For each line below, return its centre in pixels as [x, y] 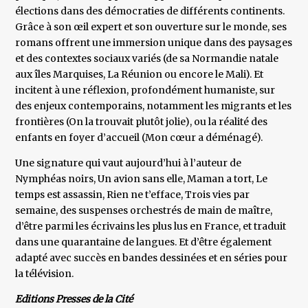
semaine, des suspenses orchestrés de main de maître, [144, 211]
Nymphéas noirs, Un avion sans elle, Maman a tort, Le [142, 179]
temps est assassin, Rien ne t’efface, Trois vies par [133, 195]
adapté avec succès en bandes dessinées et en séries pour [152, 258]
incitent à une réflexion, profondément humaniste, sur [145, 90]
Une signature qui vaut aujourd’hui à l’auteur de [129, 163]
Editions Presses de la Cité [74, 299]
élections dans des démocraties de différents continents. [150, 11]
